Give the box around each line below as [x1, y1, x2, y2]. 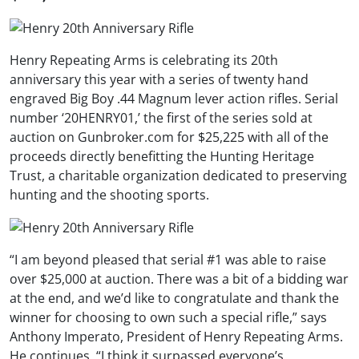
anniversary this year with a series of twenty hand [10, 70, 309, 88]
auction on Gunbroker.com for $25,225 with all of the [10, 127, 329, 146]
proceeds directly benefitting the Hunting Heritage [10, 147, 314, 165]
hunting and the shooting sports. [10, 185, 209, 204]
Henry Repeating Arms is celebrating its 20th [10, 50, 278, 69]
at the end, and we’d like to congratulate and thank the [10, 289, 339, 308]
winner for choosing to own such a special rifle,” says [10, 309, 327, 327]
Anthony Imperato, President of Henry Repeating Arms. [10, 328, 343, 346]
